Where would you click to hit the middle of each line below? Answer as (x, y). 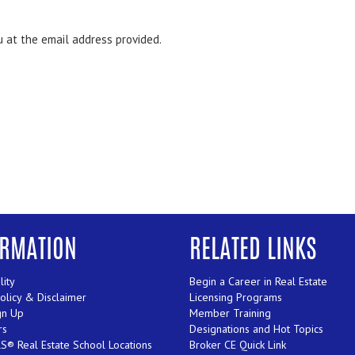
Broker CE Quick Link (238, 345)
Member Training (230, 313)
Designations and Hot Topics (256, 329)
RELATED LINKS (253, 252)
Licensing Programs (236, 298)
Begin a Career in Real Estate (258, 282)
